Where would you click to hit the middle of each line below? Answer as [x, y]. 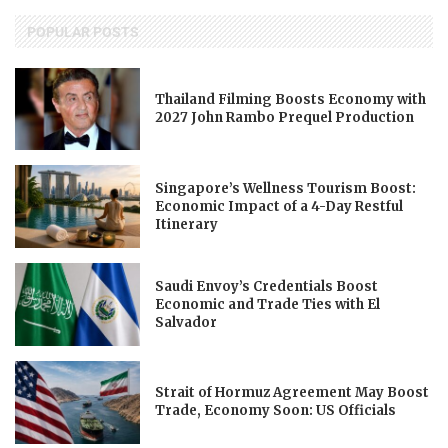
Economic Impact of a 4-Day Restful [279, 206]
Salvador [186, 322]
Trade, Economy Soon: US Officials [276, 411]
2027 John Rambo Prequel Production [285, 117]
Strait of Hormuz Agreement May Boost [292, 393]
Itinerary [187, 224]
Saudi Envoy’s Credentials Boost [267, 286]
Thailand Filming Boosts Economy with [291, 99]
